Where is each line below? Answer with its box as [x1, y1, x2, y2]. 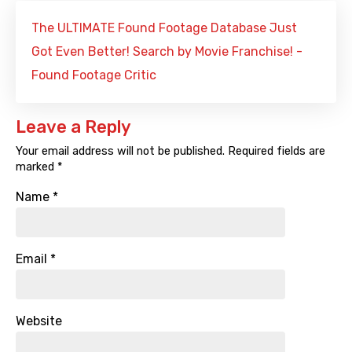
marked [16, 160, 57, 174]
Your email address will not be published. [16, 145, 225, 159]
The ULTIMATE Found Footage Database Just [31, 20, 297, 36]
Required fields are [225, 145, 325, 159]
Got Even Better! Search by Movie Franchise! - [31, 44, 302, 60]
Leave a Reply [16, 116, 131, 138]
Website [16, 313, 62, 329]
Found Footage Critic [31, 68, 156, 83]
